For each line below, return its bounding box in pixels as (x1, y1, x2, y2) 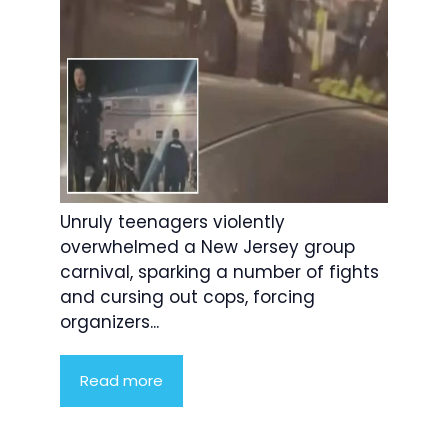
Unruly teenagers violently (60, 210, 285, 235)
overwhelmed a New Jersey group (60, 235, 355, 260)
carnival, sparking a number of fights (60, 260, 379, 285)
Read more (80, 370, 163, 392)
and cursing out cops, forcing (60, 285, 315, 310)
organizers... (60, 310, 159, 335)
